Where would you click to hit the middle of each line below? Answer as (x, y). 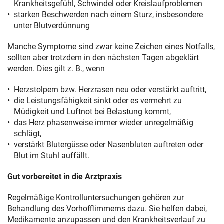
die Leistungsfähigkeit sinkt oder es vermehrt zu (98, 100)
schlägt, (29, 133)
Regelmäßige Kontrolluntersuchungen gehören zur (96, 197)
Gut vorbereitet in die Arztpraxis (65, 176)
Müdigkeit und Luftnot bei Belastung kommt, (93, 111)
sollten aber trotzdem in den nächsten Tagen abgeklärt (103, 57)
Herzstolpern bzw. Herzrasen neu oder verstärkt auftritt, (111, 89)
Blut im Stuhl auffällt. (52, 155)
